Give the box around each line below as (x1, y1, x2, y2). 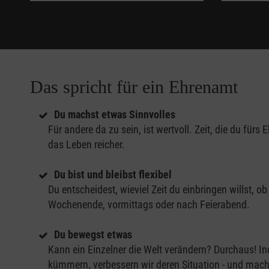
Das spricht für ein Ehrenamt (30, 77, 238, 97)
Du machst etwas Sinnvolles (54, 108, 178, 121)
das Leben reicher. (48, 138, 127, 151)
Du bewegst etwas (54, 228, 134, 241)
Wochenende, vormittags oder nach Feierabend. (48, 198, 252, 211)
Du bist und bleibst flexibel (54, 168, 174, 181)
